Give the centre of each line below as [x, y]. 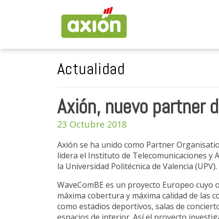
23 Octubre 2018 [92, 124]
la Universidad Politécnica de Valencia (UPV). [137, 166]
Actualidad [91, 69]
